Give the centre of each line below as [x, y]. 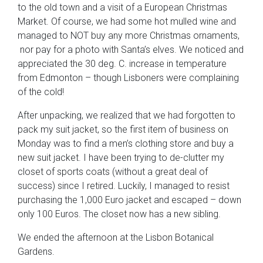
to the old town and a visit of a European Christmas [122, 7]
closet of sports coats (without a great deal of [113, 171]
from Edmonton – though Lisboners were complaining [128, 77]
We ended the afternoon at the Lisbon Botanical [116, 237]
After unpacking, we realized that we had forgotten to [127, 115]
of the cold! [41, 92]
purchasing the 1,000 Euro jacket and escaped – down [129, 200]
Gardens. [36, 251]
